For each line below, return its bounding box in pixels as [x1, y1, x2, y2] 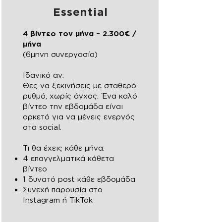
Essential [53, 5, 108, 18]
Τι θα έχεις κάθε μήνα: [22, 144, 105, 152]
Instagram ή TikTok [22, 196, 93, 204]
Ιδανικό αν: [22, 71, 64, 79]
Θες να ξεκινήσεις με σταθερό [22, 81, 136, 90]
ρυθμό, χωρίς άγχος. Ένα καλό [22, 92, 137, 100]
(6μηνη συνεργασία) [22, 50, 98, 58]
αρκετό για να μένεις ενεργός [22, 112, 135, 121]
